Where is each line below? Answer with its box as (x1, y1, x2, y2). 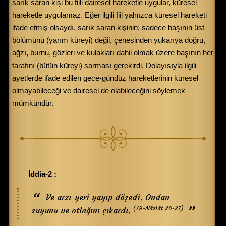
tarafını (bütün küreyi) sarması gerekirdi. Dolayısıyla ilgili (12, 61, 196, 70)
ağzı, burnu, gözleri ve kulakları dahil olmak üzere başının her (12, 48, 213, 57)
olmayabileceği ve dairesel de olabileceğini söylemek (12, 86, 185, 95)
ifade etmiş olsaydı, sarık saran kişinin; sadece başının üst (12, 23, 204, 32)
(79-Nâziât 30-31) (131, 204, 184, 212)
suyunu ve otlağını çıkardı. (31, 205, 131, 215)
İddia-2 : (28, 169, 56, 178)
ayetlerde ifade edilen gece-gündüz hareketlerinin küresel (12, 73, 198, 82)
